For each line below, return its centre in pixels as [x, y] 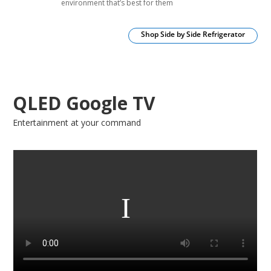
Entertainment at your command [77, 123]
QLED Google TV [84, 103]
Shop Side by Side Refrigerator [193, 34]
